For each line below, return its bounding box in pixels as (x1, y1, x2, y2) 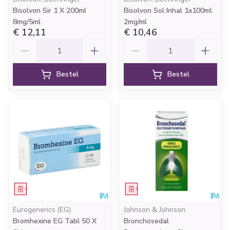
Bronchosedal (124, 216, 169, 226)
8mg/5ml (13, 17, 41, 27)
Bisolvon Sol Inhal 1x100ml (124, 6, 212, 15)
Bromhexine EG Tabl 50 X (13, 216, 97, 226)
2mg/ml (124, 17, 147, 27)
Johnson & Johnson (124, 205, 185, 215)
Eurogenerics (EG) (13, 205, 71, 215)
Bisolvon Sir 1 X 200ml (13, 6, 86, 15)
